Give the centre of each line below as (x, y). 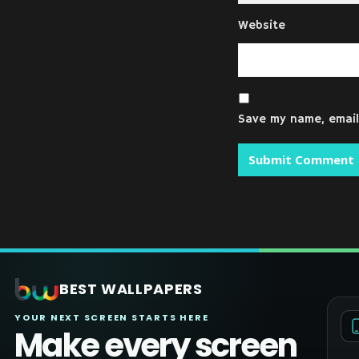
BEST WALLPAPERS (131, 289)
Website (262, 25)
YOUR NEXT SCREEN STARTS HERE (112, 317)
